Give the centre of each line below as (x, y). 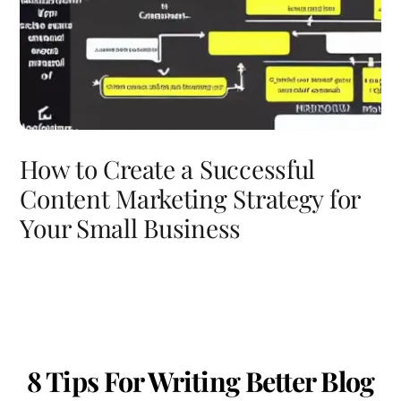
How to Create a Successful (168, 168)
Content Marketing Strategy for (190, 198)
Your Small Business (131, 227)
